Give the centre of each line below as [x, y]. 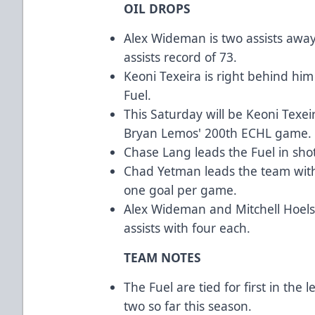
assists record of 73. [181, 57]
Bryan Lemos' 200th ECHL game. [218, 133]
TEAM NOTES [163, 257]
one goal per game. [181, 189]
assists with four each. [187, 227]
